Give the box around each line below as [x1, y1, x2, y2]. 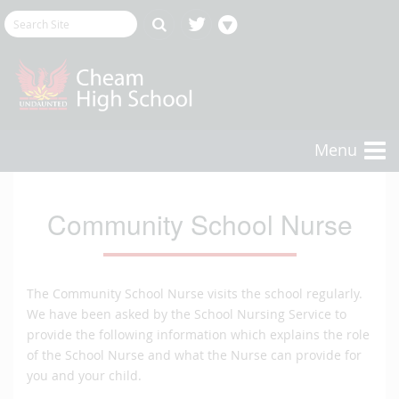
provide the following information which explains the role [27, 326, 370, 344]
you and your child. [27, 367, 142, 385]
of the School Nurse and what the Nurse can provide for [27, 346, 362, 364]
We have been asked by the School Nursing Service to [27, 305, 346, 323]
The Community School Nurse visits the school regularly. [27, 285, 362, 303]
